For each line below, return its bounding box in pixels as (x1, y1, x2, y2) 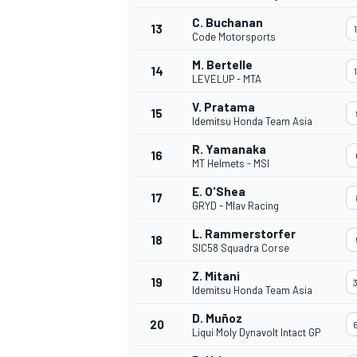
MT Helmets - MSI (192, 156, 269, 170)
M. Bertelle (192, 57, 253, 72)
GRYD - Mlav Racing (192, 198, 279, 212)
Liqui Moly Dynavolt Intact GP (192, 325, 320, 339)
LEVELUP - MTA (192, 72, 261, 85)
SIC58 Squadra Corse (192, 241, 289, 254)
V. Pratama (192, 99, 255, 114)
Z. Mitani (192, 268, 240, 283)
